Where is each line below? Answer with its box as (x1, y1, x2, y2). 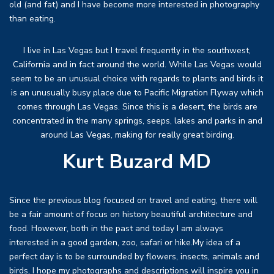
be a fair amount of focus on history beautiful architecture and (9, 209, 253, 221)
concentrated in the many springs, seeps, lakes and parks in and (12, 114, 262, 127)
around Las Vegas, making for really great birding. (40, 128, 234, 141)
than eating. (9, 12, 56, 24)
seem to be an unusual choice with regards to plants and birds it (11, 72, 263, 84)
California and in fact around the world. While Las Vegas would (12, 58, 262, 70)
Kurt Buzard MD (63, 149, 211, 176)
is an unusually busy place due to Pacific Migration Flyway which (10, 86, 264, 98)
